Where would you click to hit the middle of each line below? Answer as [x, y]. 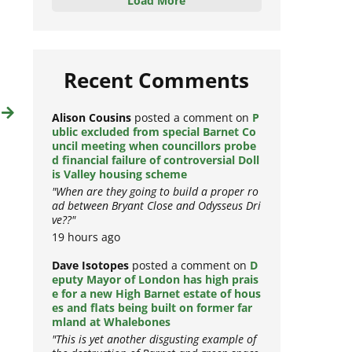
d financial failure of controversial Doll [155, 170]
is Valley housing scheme [119, 184]
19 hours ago [86, 247]
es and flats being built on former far [152, 317]
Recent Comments [157, 90]
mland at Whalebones [111, 332]
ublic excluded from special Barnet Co [154, 141]
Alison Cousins [91, 127]
